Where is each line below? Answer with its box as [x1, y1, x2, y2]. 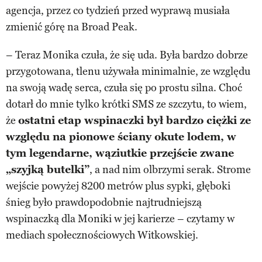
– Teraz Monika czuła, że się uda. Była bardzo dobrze [6, 48, 248, 61]
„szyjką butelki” [6, 163, 89, 176]
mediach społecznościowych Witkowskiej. [6, 228, 198, 242]
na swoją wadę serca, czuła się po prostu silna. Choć [6, 81, 242, 94]
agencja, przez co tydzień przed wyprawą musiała [6, 4, 230, 17]
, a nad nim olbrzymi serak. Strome [89, 163, 251, 176]
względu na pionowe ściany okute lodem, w [6, 130, 236, 143]
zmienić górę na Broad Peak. [6, 20, 137, 33]
